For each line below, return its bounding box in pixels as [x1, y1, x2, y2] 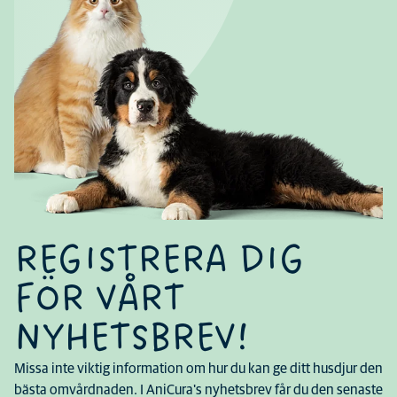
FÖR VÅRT [14, 273, 184, 326]
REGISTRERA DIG [14, 234, 304, 287]
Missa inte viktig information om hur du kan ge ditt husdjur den [14, 362, 383, 376]
